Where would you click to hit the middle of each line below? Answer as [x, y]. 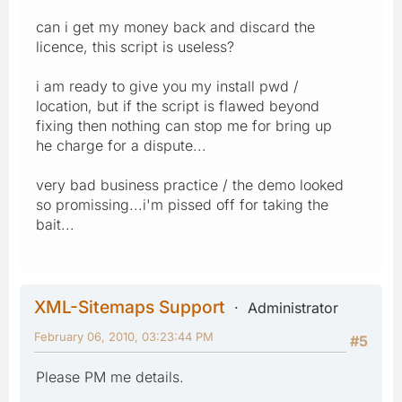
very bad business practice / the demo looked [190, 184]
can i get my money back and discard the [175, 26]
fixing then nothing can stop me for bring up [184, 125]
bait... [55, 224]
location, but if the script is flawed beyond [178, 105]
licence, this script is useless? [135, 46]
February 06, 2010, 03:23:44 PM [124, 336]
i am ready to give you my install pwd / [167, 86]
